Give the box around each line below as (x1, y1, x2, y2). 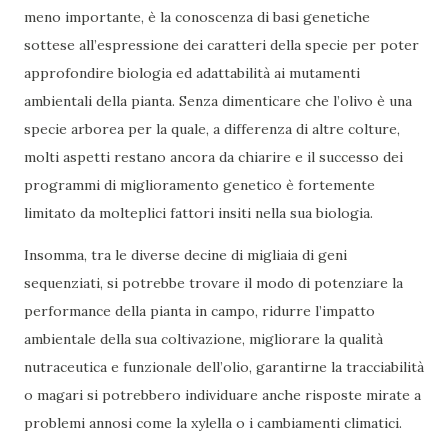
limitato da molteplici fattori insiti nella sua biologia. (24, 204, 377, 223)
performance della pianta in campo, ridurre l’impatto (24, 302, 375, 321)
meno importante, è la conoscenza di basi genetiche (24, 8, 370, 27)
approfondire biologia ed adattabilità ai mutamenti (24, 64, 360, 83)
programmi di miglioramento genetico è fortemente (24, 176, 375, 195)
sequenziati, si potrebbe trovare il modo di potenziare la (24, 274, 403, 293)
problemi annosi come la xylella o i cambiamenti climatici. (24, 414, 414, 433)
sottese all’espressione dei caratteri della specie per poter (24, 36, 419, 55)
